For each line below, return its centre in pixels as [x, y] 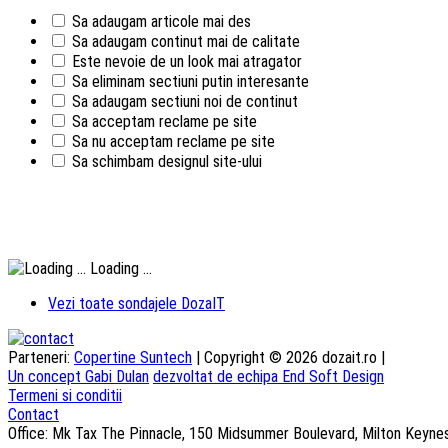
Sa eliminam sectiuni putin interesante [190, 81]
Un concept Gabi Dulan [78, 376]
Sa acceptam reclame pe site [164, 121]
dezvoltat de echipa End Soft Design [268, 376]
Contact [33, 414]
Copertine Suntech [133, 357]
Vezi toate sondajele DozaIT [136, 303]
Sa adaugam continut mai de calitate [186, 41]
